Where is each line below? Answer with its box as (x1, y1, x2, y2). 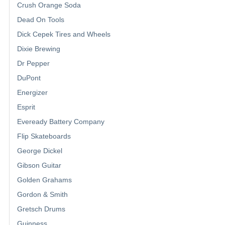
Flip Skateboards (17, 132, 71, 140)
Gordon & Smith (17, 190, 68, 198)
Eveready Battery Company (17, 117, 104, 126)
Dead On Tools (17, 15, 64, 24)
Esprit (17, 102, 35, 111)
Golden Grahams (17, 175, 72, 184)
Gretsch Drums (17, 204, 65, 213)
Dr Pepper (17, 59, 50, 67)
